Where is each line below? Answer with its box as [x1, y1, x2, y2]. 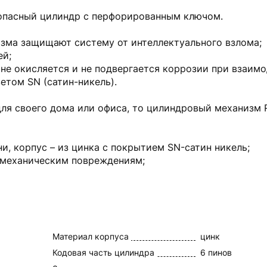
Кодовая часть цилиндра [52, 247, 154, 257]
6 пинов [200, 247, 232, 257]
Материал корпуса [52, 231, 129, 241]
